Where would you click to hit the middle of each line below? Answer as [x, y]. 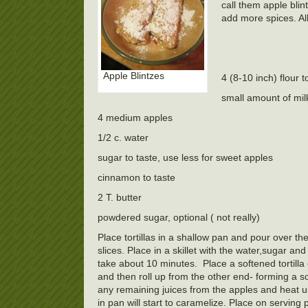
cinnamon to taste [136, 177]
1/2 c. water [123, 137]
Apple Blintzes [134, 76]
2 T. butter [120, 197]
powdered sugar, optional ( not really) [179, 217]
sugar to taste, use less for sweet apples [185, 157]
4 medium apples [135, 118]
